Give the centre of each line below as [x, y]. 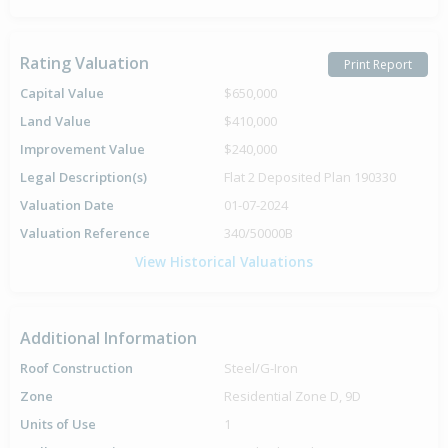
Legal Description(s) [83, 177]
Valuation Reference [85, 233]
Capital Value [62, 93]
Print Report [378, 64]
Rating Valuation [84, 63]
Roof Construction [76, 368]
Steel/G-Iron [261, 368]
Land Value [55, 121]
